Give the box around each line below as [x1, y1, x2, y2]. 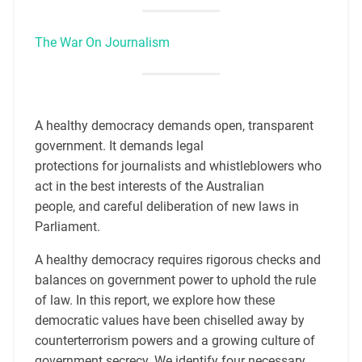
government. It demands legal [34, 138, 204, 154]
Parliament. [34, 219, 100, 235]
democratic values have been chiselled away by [34, 313, 305, 329]
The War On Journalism [34, 35, 170, 51]
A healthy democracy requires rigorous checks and [34, 252, 321, 268]
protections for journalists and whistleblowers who [34, 158, 322, 175]
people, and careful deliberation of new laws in [34, 199, 299, 215]
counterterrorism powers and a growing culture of [34, 333, 315, 349]
